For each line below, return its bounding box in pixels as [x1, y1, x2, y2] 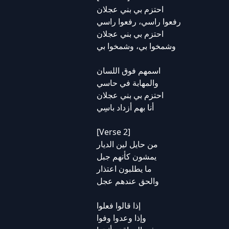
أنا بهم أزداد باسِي [96, 102, 154, 113]
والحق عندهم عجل [96, 175, 159, 187]
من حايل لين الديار [96, 139, 158, 150]
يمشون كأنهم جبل [96, 151, 156, 162]
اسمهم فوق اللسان [96, 65, 161, 76]
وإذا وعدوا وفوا [96, 212, 146, 223]
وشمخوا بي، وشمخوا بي [96, 40, 176, 52]
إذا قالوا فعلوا [96, 200, 141, 211]
